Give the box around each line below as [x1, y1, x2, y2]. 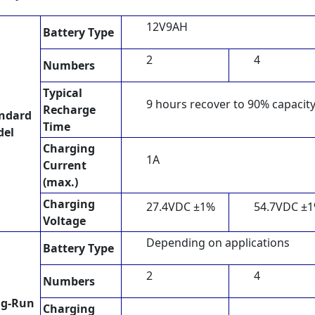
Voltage [43, 212, 86, 229]
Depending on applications [146, 234, 290, 250]
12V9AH [146, 18, 188, 34]
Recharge [43, 101, 96, 117]
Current [43, 157, 86, 173]
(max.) [43, 174, 78, 190]
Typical [43, 84, 82, 101]
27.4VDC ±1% [146, 198, 215, 214]
